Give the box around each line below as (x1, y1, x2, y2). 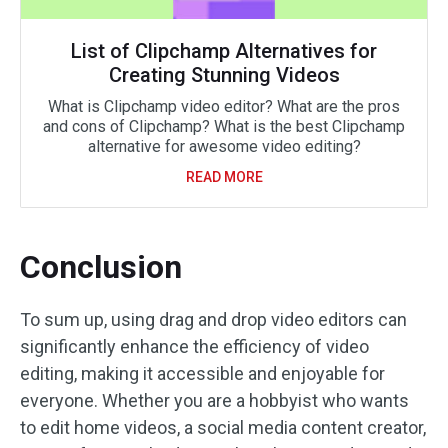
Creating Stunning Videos (108, 63, 340, 88)
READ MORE (185, 169, 263, 186)
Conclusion (20, 248, 182, 287)
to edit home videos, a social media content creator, (20, 417, 426, 439)
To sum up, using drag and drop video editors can (20, 309, 407, 331)
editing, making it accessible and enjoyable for (20, 363, 385, 385)
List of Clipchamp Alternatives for (71, 39, 377, 64)
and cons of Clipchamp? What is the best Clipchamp (43, 117, 405, 137)
